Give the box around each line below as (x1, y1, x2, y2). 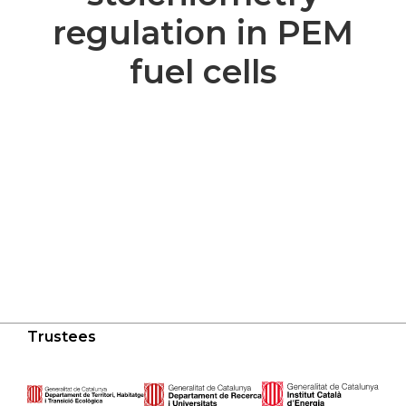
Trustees (27, 328, 96, 345)
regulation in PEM (53, 13, 353, 53)
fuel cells (130, 52, 276, 92)
